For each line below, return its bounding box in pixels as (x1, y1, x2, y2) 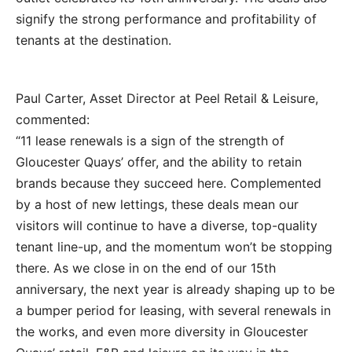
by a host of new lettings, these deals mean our (16, 196, 299, 212)
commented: (16, 112, 90, 127)
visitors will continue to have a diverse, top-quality (16, 218, 317, 233)
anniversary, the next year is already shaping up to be (16, 281, 335, 297)
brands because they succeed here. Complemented (16, 175, 321, 191)
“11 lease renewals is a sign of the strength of (16, 133, 284, 148)
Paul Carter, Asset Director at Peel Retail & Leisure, (16, 90, 318, 106)
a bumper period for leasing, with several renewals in (16, 302, 331, 318)
